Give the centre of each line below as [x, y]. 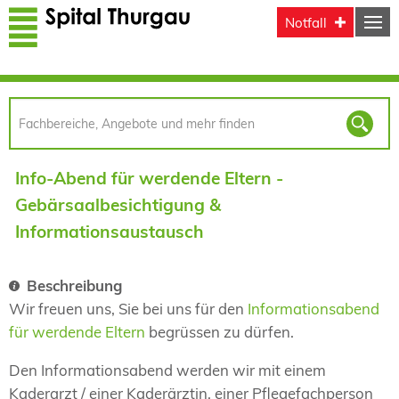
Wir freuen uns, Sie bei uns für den [128, 309]
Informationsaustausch [109, 231]
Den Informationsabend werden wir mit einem [167, 370]
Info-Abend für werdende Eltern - [149, 178]
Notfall [306, 22]
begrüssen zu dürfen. [220, 332]
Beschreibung [75, 286]
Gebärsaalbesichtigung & [118, 204]
